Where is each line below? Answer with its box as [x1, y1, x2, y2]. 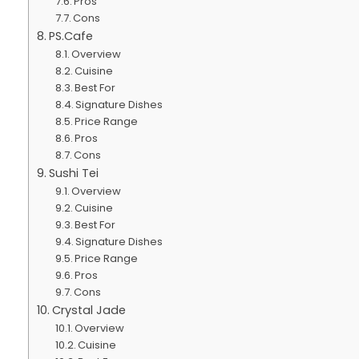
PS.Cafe [48, 28, 93, 44]
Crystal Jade [51, 302, 126, 318]
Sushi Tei [48, 165, 99, 181]
